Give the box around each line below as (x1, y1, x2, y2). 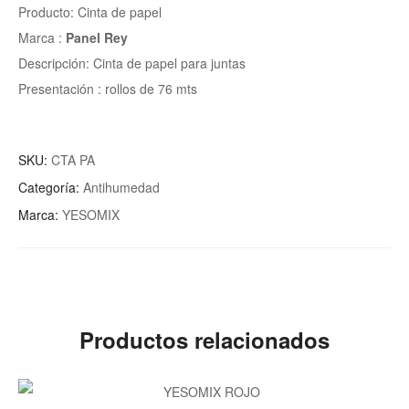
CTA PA (51, 150, 95, 169)
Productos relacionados (79, 324, 330, 356)
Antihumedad (83, 177, 160, 196)
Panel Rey (66, 27, 128, 47)
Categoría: (18, 177, 83, 196)
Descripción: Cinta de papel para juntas (18, 53, 246, 72)
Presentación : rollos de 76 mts (18, 79, 197, 98)
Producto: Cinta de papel (18, 2, 162, 21)
